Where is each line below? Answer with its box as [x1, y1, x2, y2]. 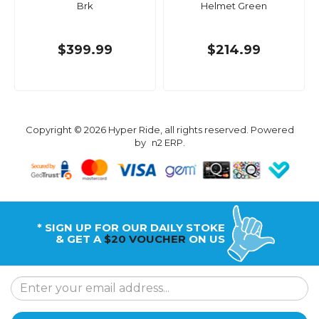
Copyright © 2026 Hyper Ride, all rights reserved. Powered [25, 124, 294, 136]
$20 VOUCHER [103, 231, 186, 246]
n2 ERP [151, 137, 183, 149]
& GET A [55, 231, 104, 246]
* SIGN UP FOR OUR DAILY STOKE [36, 220, 225, 234]
